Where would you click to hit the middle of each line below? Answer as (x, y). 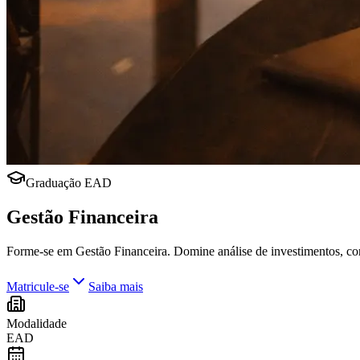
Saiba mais (116, 286)
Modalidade (37, 323)
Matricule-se (38, 286)
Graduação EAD (69, 183)
